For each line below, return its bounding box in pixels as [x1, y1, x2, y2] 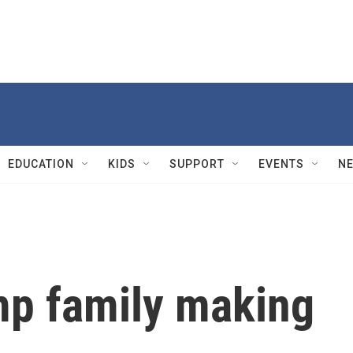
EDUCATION [8, 158, 74, 170]
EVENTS [258, 158, 304, 170]
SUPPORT [169, 158, 225, 170]
